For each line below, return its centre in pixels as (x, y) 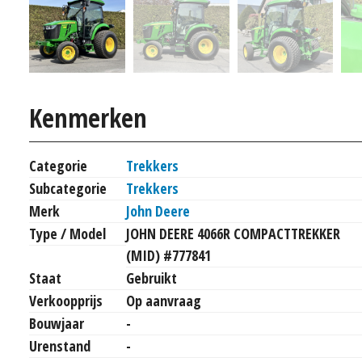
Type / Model (67, 233)
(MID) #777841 (168, 255)
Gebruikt (152, 278)
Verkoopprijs (66, 300)
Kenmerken (88, 117)
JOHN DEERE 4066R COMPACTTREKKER (233, 233)
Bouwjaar (57, 323)
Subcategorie (68, 188)
